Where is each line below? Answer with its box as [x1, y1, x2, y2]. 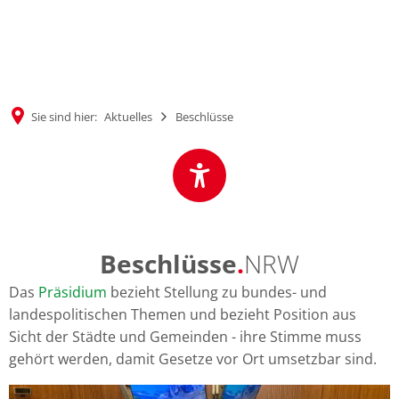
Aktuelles [104, 109, 152, 125]
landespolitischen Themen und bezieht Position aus [9, 305, 356, 324]
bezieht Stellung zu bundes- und [107, 282, 327, 302]
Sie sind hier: [31, 109, 97, 125]
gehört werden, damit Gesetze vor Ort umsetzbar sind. [9, 349, 380, 369]
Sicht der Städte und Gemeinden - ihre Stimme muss [9, 327, 362, 346]
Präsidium [38, 282, 107, 302]
